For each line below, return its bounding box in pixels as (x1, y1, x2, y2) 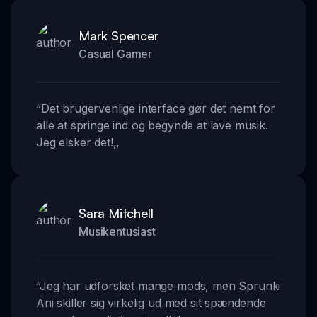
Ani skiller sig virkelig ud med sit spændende (36, 296, 266, 311)
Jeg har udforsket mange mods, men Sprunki (39, 279, 281, 294)
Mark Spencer (79, 28, 159, 44)
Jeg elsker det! (36, 135, 113, 150)
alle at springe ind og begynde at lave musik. (36, 118, 268, 133)
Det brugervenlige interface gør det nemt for (40, 101, 275, 116)
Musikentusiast (79, 224, 156, 239)
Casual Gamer (79, 47, 153, 62)
